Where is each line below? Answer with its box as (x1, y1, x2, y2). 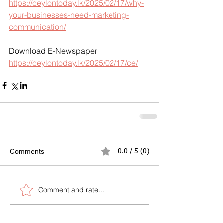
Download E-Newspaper (9, 45, 97, 56)
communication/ (9, 21, 66, 32)
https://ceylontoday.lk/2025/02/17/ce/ (9, 57, 138, 68)
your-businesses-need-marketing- (9, 9, 129, 20)
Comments (10, 147, 44, 155)
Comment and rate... (38, 185, 104, 195)
